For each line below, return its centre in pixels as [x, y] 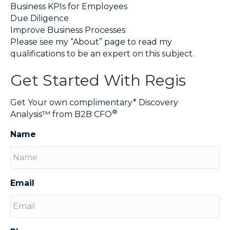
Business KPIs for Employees [69, 7]
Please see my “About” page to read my [91, 42]
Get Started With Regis [98, 81]
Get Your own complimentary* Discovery [94, 103]
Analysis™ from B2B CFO [61, 114]
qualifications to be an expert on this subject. [102, 54]
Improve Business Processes [68, 30]
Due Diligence [40, 18]
